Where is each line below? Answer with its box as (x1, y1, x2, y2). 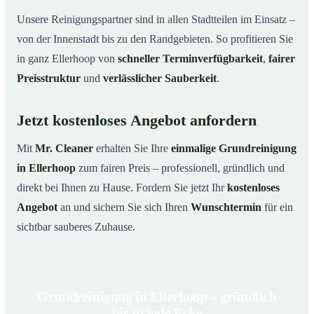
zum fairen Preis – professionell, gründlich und (76, 161, 285, 174)
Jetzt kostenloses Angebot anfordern (17, 111, 257, 129)
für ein (261, 200, 293, 213)
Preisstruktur (17, 71, 81, 84)
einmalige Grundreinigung (171, 142, 296, 154)
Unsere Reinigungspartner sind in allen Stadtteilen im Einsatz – (17, 13, 295, 25)
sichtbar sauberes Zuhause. (17, 220, 135, 233)
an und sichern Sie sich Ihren (57, 200, 191, 213)
